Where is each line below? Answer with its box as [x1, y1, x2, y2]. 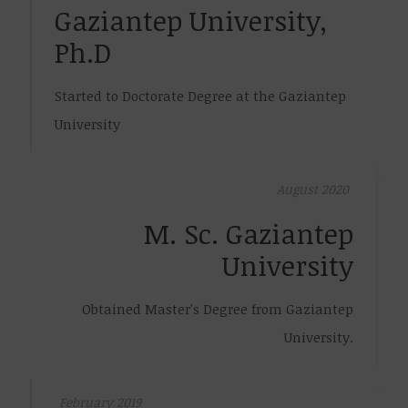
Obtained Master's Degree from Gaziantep [82, 300, 353, 318]
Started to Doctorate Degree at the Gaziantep [55, 87, 346, 105]
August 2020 [277, 180, 349, 198]
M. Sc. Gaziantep [144, 215, 353, 252]
